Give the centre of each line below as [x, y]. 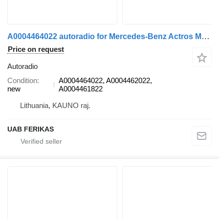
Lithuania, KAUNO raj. [55, 106]
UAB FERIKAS [31, 129]
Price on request [36, 49]
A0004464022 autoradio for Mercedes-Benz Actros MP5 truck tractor [206, 37]
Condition [22, 81]
